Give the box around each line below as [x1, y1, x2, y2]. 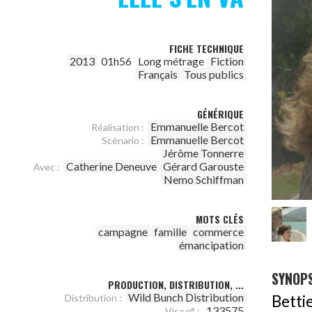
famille [154, 225, 187, 238]
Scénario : [102, 134, 144, 146]
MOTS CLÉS [196, 212, 244, 226]
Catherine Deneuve [66, 159, 157, 173]
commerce [193, 225, 244, 238]
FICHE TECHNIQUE [169, 41, 244, 56]
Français [138, 68, 178, 81]
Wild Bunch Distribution [128, 290, 244, 304]
